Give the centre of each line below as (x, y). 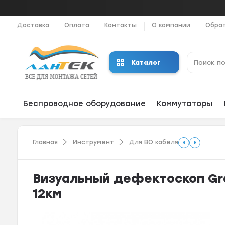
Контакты (121, 25)
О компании (171, 25)
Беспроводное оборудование (84, 104)
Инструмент (94, 142)
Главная (45, 142)
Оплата (77, 25)
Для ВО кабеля (154, 142)
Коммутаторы (185, 104)
